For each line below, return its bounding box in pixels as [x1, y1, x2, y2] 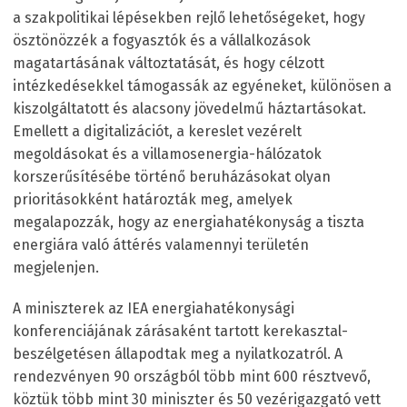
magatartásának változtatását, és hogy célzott [13, 54, 324, 72]
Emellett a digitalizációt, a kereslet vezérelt [13, 122, 302, 140]
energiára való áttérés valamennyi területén [13, 235, 309, 253]
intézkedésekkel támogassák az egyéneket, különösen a [13, 76, 392, 94]
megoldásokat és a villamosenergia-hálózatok [13, 144, 322, 163]
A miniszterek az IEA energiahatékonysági [13, 299, 294, 317]
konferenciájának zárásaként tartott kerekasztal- [13, 322, 348, 340]
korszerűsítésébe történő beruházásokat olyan [13, 167, 331, 185]
